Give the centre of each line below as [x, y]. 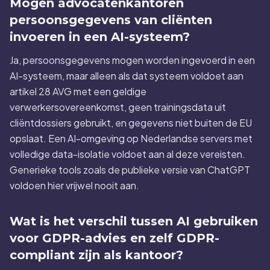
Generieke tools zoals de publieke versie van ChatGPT [130, 170]
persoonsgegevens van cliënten [111, 20]
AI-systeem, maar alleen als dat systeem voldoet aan [127, 76]
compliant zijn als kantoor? [96, 255]
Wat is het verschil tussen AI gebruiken [134, 221]
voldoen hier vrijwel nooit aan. [74, 185]
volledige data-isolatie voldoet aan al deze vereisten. [127, 154]
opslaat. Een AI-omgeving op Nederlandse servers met [131, 138]
